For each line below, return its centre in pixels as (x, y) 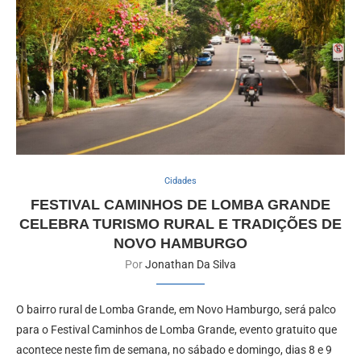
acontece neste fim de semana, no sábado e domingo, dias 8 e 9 (174, 349)
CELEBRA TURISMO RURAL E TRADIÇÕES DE (180, 224)
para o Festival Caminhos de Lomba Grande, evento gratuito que (176, 329)
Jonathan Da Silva (191, 264)
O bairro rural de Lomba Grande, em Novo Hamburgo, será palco (176, 309)
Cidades (180, 180)
